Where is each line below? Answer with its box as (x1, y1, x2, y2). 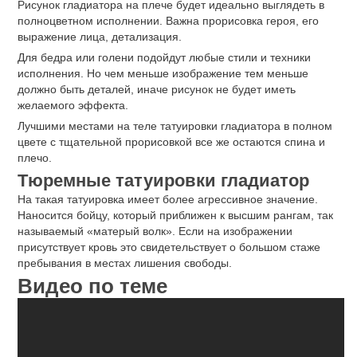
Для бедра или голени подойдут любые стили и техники (18, 51, 311, 64)
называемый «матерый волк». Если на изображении (18, 224, 292, 237)
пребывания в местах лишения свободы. (18, 256, 232, 269)
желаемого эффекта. (18, 99, 128, 112)
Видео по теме (18, 275, 167, 298)
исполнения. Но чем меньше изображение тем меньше (18, 67, 308, 80)
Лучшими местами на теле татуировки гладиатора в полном (18, 119, 332, 132)
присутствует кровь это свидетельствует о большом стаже (18, 240, 320, 253)
